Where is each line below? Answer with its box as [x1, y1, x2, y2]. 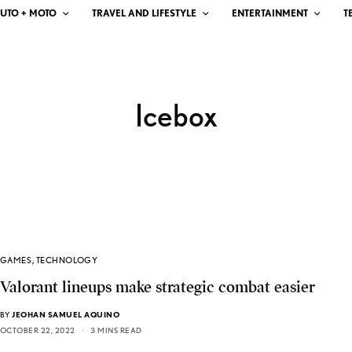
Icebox [134, 96, 218, 134]
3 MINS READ [90, 325, 142, 335]
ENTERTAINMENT [232, 6, 308, 19]
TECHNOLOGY [35, 255, 98, 266]
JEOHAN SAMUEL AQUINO [12, 310, 120, 320]
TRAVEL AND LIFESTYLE [92, 6, 196, 19]
